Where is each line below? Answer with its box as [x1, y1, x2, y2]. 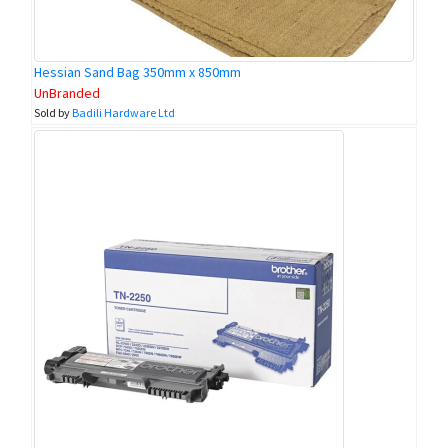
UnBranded [34, 84, 100, 103]
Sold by [34, 105, 72, 121]
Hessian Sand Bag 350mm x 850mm [34, 63, 241, 82]
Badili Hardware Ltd [72, 105, 175, 121]
